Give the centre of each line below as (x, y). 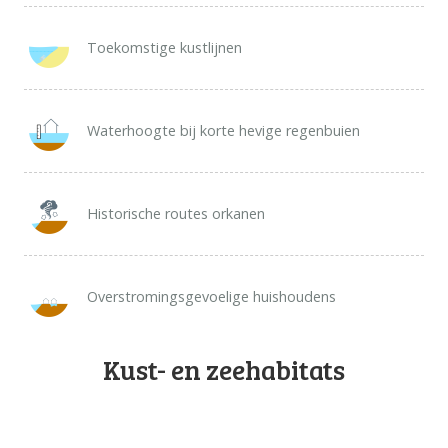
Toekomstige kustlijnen (164, 48)
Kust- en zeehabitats (224, 369)
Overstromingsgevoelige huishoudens (211, 297)
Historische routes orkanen (175, 214)
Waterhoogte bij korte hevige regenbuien (223, 131)
